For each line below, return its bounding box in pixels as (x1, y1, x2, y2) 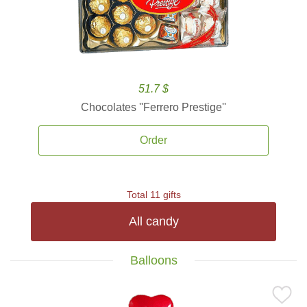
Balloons (130, 254, 177, 267)
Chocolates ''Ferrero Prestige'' (81, 101, 226, 113)
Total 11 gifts (126, 189, 181, 200)
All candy (128, 214, 179, 228)
